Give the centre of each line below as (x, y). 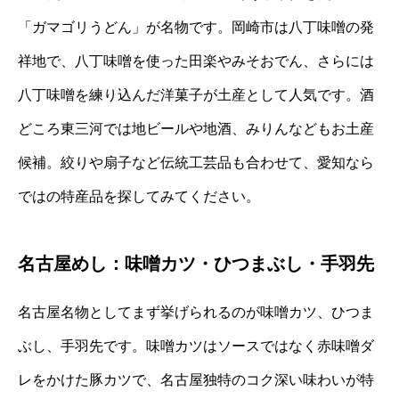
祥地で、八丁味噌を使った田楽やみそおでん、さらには (196, 61)
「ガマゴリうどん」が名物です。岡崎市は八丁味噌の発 (196, 27)
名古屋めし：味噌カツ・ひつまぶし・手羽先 (196, 263)
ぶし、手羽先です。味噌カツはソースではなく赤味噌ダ (196, 346)
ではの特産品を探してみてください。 (139, 196)
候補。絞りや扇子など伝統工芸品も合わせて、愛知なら (196, 162)
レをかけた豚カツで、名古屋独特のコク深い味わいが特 (196, 379)
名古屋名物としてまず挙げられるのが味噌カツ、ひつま (196, 312)
